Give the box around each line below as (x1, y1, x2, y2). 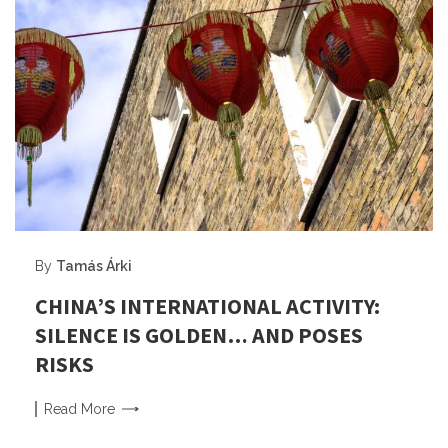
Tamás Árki (56, 258, 132, 275)
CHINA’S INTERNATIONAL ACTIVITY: (35, 292, 380, 321)
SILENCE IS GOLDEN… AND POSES (35, 321, 363, 350)
